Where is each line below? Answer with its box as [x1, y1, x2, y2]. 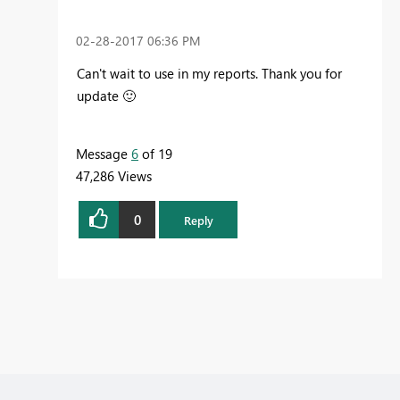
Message [76, 145, 131, 163]
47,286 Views [76, 167, 152, 186]
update [77, 87, 122, 105]
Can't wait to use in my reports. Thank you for [77, 64, 342, 83]
